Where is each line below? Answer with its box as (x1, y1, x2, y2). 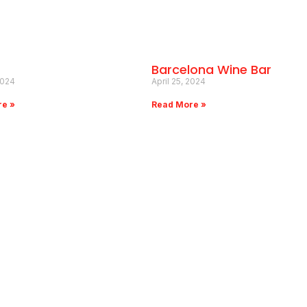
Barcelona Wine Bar (151, 61, 271, 79)
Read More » (151, 99, 206, 110)
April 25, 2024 (151, 76, 206, 87)
